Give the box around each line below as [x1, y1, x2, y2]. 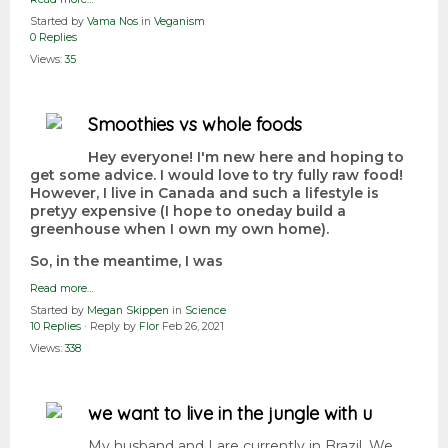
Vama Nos [87, 15, 138, 29]
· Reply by [81, 320, 139, 334]
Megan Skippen [87, 304, 169, 318]
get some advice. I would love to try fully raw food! [30, 166, 403, 185]
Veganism [154, 15, 205, 29]
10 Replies [30, 320, 81, 334]
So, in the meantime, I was [30, 252, 223, 271]
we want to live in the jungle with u [88, 402, 372, 426]
